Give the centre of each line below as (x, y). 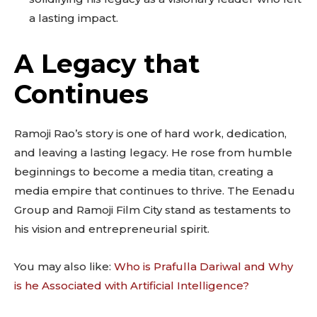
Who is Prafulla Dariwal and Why (203, 267)
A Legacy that (107, 64)
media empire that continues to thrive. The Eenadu (155, 191)
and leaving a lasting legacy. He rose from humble (153, 153)
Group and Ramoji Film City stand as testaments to (152, 210)
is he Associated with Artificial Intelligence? (132, 286)
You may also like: (64, 267)
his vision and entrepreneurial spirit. (112, 229)
